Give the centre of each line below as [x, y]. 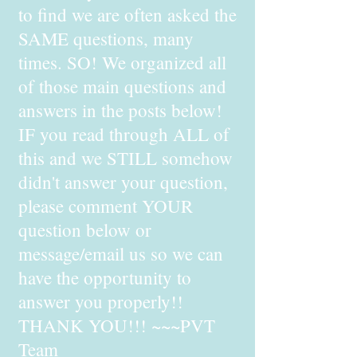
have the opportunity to [105, 277]
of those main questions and [122, 86]
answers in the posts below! [120, 110]
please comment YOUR [106, 206]
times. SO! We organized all [122, 62]
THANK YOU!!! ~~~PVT [117, 325]
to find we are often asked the [127, 14]
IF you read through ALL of [124, 134]
